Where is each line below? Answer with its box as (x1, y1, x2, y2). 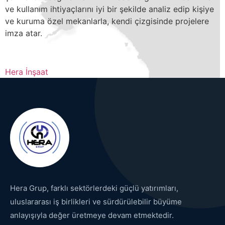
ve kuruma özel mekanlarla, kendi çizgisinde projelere (5, 16, 209, 27)
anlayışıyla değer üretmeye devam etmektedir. (10, 210, 174, 220)
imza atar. (5, 28, 42, 39)
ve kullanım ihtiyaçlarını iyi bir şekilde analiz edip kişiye (5, 4, 214, 15)
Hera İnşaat (5, 67, 48, 77)
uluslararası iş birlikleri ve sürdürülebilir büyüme (10, 197, 182, 207)
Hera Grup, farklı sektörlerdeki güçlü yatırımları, (10, 183, 178, 193)
